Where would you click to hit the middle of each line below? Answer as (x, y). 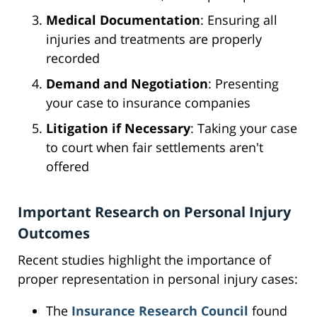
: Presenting (243, 84)
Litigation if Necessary (118, 128)
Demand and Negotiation (127, 84)
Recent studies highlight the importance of (144, 260)
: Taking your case (244, 128)
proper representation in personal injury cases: (158, 279)
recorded (73, 58)
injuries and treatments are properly (154, 39)
